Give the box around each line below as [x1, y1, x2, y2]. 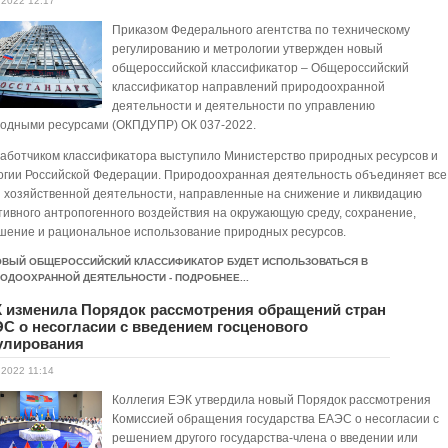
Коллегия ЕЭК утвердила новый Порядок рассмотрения [112, 393, 432, 407]
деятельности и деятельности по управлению [112, 99, 376, 113]
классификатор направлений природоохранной [112, 80, 386, 94]
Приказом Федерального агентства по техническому [112, 23, 411, 37]
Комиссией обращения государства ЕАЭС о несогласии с [112, 412, 440, 426]
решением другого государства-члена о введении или [112, 431, 419, 445]
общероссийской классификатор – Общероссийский [112, 61, 410, 75]
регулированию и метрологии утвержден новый [112, 42, 384, 56]
